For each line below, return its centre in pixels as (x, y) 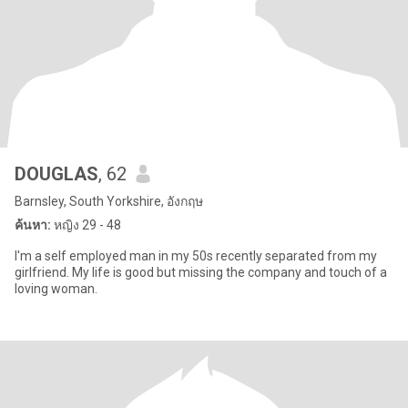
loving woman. (56, 289)
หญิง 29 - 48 (86, 225)
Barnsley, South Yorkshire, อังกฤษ (109, 201)
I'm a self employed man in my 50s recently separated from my (196, 256)
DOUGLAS (56, 174)
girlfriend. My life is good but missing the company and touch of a (43, 272)
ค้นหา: (33, 225)
